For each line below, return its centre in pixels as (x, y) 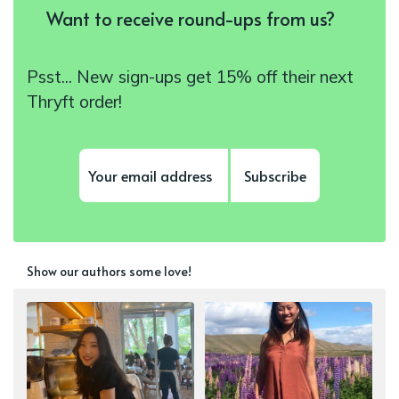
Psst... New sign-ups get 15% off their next (190, 77)
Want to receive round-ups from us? (191, 19)
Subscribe (275, 176)
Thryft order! (74, 102)
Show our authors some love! (109, 272)
